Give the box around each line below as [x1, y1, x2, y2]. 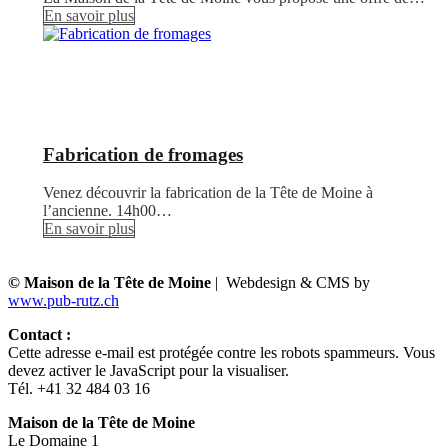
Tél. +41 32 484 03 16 [8, 380, 150, 398]
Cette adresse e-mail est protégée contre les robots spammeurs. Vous [8, 344, 435, 362]
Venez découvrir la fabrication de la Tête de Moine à [43, 184, 373, 202]
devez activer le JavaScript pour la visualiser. [8, 362, 289, 380]
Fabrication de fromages [43, 143, 243, 165]
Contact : [8, 326, 71, 344]
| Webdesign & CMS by [211, 274, 370, 292]
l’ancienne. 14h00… [43, 202, 172, 220]
